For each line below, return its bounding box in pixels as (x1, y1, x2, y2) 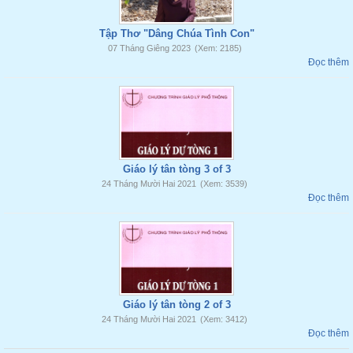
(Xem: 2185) (194, 43, 242, 53)
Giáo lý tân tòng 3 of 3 (122, 163, 231, 175)
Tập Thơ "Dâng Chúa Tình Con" (98, 28, 255, 39)
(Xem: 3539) (200, 179, 247, 188)
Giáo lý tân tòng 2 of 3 (122, 299, 231, 310)
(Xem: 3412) (200, 314, 247, 324)
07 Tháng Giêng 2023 (107, 43, 191, 53)
